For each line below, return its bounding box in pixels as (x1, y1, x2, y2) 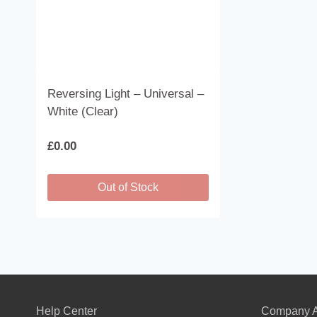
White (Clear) (47, 105, 118, 119)
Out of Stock (98, 181, 159, 194)
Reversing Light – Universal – (47, 87, 204, 101)
